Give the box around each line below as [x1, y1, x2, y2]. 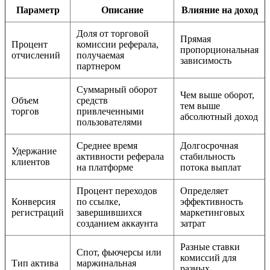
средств [77, 95, 108, 106]
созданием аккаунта [77, 218, 158, 229]
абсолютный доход [180, 111, 258, 122]
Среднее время [77, 140, 137, 151]
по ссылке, [77, 196, 121, 207]
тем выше [180, 101, 220, 111]
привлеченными [77, 106, 144, 117]
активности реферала [77, 151, 164, 162]
